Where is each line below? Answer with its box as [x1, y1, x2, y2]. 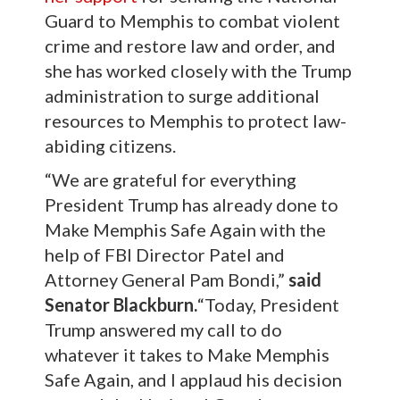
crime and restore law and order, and [45, 35, 336, 56]
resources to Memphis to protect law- [45, 110, 346, 131]
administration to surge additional [45, 85, 320, 106]
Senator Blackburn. [45, 294, 197, 315]
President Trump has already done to [45, 194, 338, 215]
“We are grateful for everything [45, 169, 296, 190]
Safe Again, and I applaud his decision [45, 369, 342, 390]
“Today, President [197, 294, 339, 315]
